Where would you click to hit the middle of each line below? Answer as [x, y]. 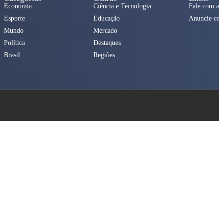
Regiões [104, 55]
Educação [107, 19]
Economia [18, 6]
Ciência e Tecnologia [122, 6]
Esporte [15, 19]
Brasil [12, 55]
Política [15, 43]
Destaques [107, 43]
